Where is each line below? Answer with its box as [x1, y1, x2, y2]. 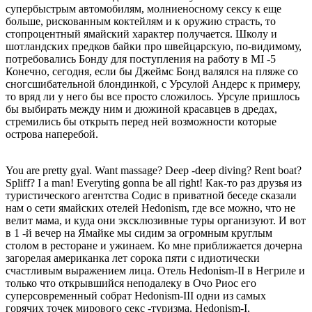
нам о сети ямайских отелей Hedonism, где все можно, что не [6, 201, 295, 214]
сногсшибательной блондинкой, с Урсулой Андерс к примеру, [6, 77, 301, 90]
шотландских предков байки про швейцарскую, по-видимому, [6, 40, 302, 52]
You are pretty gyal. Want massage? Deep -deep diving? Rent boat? [6, 164, 302, 176]
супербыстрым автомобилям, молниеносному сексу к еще [6, 2, 281, 15]
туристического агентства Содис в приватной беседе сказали [6, 189, 297, 201]
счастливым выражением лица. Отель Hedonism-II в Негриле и [6, 264, 305, 276]
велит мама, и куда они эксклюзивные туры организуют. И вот [6, 214, 306, 226]
